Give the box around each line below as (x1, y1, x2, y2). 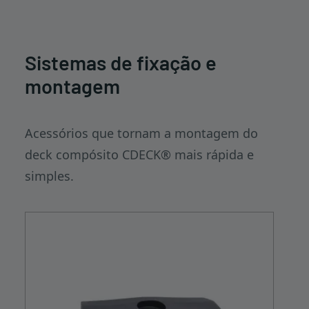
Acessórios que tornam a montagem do (25, 125, 258, 141)
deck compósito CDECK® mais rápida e (25, 146, 254, 163)
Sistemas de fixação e (25, 50, 217, 74)
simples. (25, 168, 74, 184)
